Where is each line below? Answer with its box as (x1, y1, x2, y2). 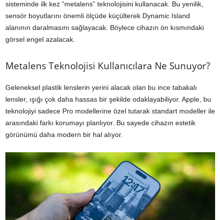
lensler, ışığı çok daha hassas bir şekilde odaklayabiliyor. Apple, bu (5, 95, 211, 104)
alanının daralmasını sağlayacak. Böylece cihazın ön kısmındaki (5, 24, 204, 32)
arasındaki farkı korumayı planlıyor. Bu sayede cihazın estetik (5, 119, 195, 127)
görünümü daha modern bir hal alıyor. (5, 131, 123, 139)
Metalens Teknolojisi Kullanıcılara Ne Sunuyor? (5, 59, 210, 73)
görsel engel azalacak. (5, 35, 75, 44)
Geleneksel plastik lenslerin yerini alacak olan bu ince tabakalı (5, 83, 197, 92)
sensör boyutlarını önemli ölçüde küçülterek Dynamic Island (5, 12, 190, 20)
